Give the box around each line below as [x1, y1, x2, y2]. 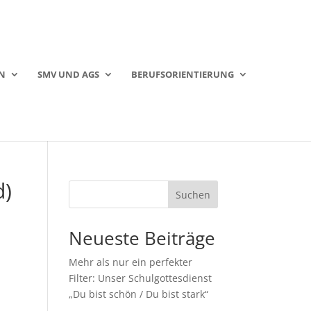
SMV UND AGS [37, 68, 99, 81]
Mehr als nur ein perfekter [68, 255, 192, 269]
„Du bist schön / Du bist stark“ [68, 287, 208, 301]
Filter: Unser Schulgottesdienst [68, 271, 212, 285]
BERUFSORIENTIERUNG [131, 68, 234, 81]
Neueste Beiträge [68, 226, 215, 251]
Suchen [175, 187, 210, 201]
